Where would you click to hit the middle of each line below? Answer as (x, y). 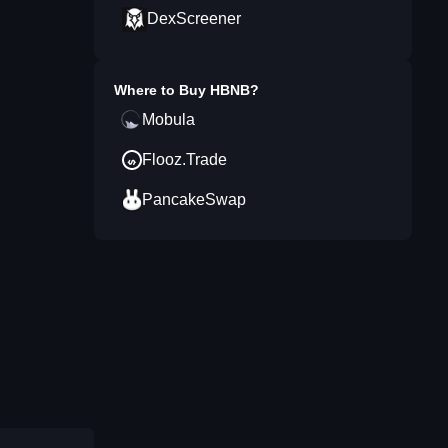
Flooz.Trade (184, 159)
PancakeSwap (194, 199)
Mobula (168, 119)
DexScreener (194, 18)
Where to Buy (162, 90)
